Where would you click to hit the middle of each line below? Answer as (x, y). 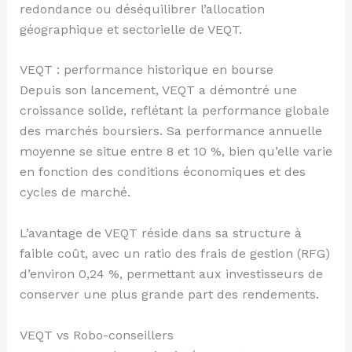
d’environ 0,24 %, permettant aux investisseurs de (171, 273)
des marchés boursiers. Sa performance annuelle (170, 131)
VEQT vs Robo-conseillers (96, 335)
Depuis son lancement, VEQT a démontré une (158, 90)
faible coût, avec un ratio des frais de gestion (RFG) (174, 253)
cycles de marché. (75, 192)
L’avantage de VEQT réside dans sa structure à (160, 233)
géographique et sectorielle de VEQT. (130, 29)
